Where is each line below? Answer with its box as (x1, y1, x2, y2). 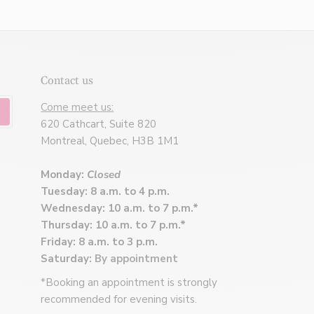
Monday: (41, 168, 88, 182)
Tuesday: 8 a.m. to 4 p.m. (41, 184, 170, 199)
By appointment (95, 252, 179, 266)
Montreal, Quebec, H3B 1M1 (41, 134, 179, 149)
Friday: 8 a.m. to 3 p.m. (41, 235, 158, 250)
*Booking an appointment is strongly (41, 275, 218, 290)
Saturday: (41, 252, 95, 266)
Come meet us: (41, 100, 114, 115)
